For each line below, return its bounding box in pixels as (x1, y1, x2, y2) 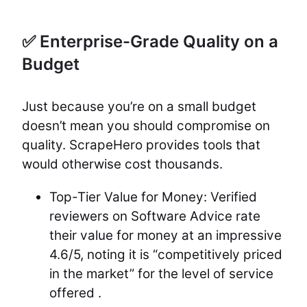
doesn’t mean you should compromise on (22, 118, 270, 134)
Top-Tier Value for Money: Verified (49, 189, 257, 205)
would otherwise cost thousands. (22, 156, 223, 172)
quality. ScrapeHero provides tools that (22, 137, 260, 153)
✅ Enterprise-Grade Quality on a (22, 32, 278, 51)
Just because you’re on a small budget (22, 99, 256, 114)
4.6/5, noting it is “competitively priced (49, 247, 282, 262)
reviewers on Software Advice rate (49, 208, 260, 224)
